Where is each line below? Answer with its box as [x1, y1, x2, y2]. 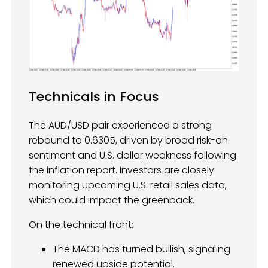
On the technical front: [29, 217, 133, 232]
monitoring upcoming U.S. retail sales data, [29, 178, 227, 192]
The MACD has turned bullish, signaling [53, 242, 230, 256]
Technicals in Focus [29, 87, 159, 106]
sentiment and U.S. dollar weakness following [29, 148, 236, 162]
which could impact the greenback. [29, 193, 194, 207]
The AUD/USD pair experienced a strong [29, 118, 212, 132]
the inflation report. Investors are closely [29, 163, 214, 177]
